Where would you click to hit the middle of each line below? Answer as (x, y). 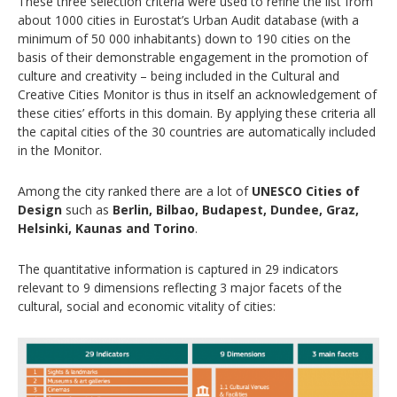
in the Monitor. (60, 150)
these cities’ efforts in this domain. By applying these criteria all (197, 113)
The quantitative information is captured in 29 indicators (178, 269)
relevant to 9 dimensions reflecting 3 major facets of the (180, 287)
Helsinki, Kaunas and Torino (106, 228)
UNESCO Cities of (306, 191)
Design (40, 209)
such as (87, 209)
